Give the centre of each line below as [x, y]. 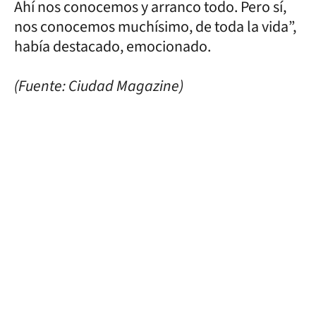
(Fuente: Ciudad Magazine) [99, 86]
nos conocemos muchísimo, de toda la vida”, [155, 26]
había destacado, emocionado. [113, 46]
